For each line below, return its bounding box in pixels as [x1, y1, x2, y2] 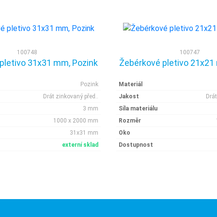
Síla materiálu [119, 105, 157, 112]
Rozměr [119, 117, 141, 124]
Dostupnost [119, 141, 153, 148]
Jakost [119, 93, 139, 100]
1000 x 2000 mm [53, 117, 98, 124]
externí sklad [62, 141, 98, 148]
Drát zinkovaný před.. [43, 93, 98, 100]
